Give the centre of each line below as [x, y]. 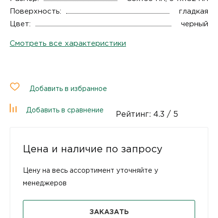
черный [195, 24]
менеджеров [45, 183]
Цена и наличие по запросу [93, 149]
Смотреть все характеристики [68, 43]
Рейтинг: [135, 114]
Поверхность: [36, 11]
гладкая [194, 11]
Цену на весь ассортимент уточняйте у [91, 171]
